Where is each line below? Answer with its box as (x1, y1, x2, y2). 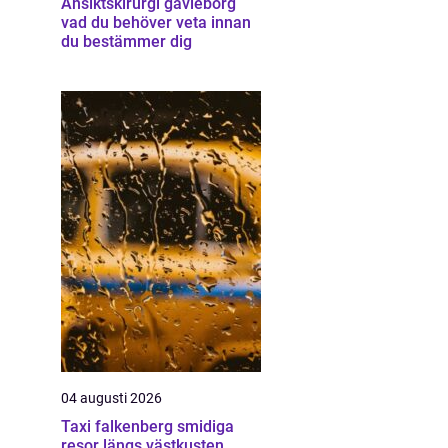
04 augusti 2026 (61, 390, 162, 406)
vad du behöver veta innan (61, 13, 251, 32)
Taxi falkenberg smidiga (61, 417, 177, 436)
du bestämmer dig (61, 32, 192, 51)
